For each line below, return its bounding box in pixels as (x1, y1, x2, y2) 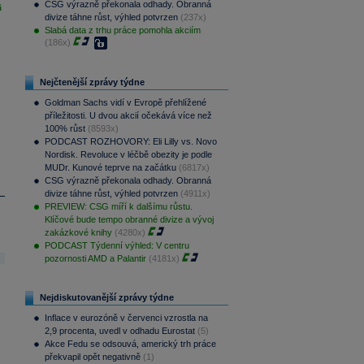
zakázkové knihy (44, 227, 112, 238)
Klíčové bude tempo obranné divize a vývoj (44, 214, 214, 225)
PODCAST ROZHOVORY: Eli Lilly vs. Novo (44, 136, 217, 147)
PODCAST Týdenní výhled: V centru (44, 240, 189, 251)
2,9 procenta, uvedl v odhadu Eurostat (44, 326, 195, 336)
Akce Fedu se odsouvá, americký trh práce (44, 339, 216, 349)
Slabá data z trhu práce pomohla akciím (44, 25, 201, 35)
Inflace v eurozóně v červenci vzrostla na (44, 313, 208, 323)
